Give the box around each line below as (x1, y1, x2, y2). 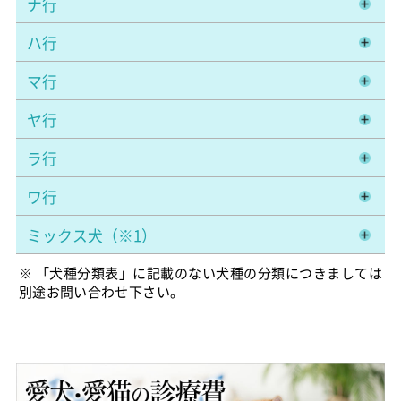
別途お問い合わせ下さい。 (18, 281, 184, 301)
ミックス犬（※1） (26, 224, 157, 246)
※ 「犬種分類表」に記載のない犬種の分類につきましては (18, 262, 383, 282)
